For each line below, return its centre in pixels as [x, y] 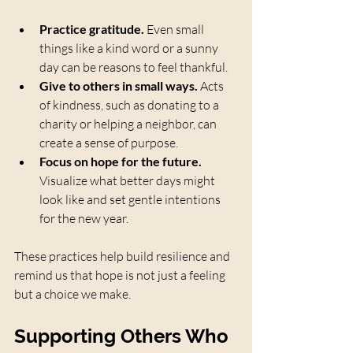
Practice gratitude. [92, 28]
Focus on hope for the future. [121, 161]
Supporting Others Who [124, 336]
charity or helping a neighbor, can [129, 123]
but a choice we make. [72, 294]
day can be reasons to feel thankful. [134, 67]
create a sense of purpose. [109, 142]
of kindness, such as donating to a [130, 104]
